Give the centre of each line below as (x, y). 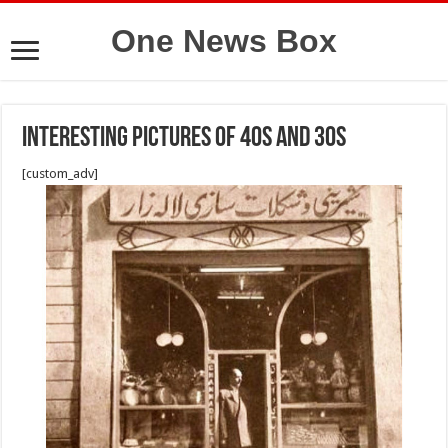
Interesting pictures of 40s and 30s (184, 139)
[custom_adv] (60, 173)
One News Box (224, 41)
